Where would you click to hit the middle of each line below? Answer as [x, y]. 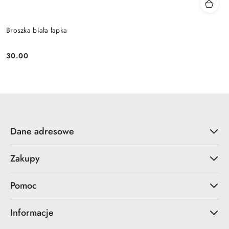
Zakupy [25, 159]
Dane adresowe [42, 132]
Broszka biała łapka [37, 30]
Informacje [32, 213]
